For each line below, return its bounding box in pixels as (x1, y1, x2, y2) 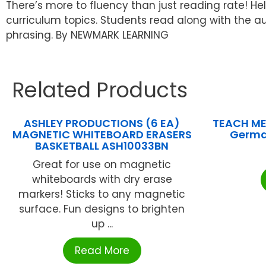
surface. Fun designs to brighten (19, 202, 185, 217)
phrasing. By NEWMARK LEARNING (6, 28, 169, 43)
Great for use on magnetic (33, 157, 172, 172)
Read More (74, 243, 129, 258)
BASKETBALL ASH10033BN (35, 138, 169, 154)
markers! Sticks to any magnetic (18, 187, 186, 202)
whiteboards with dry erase (31, 172, 172, 187)
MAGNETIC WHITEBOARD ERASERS (12, 127, 192, 142)
